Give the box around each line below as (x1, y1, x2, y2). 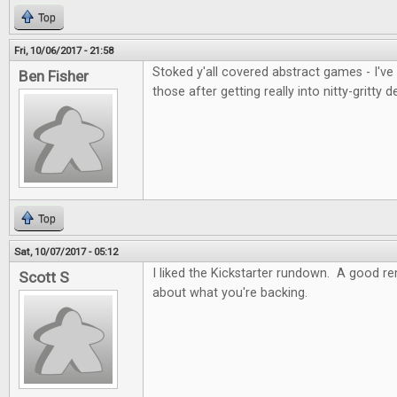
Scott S (19, 269, 69, 286)
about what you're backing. (152, 285, 307, 300)
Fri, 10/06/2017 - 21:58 (14, 44, 113, 57)
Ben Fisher (19, 67, 89, 85)
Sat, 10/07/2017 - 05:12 (14, 245, 118, 258)
